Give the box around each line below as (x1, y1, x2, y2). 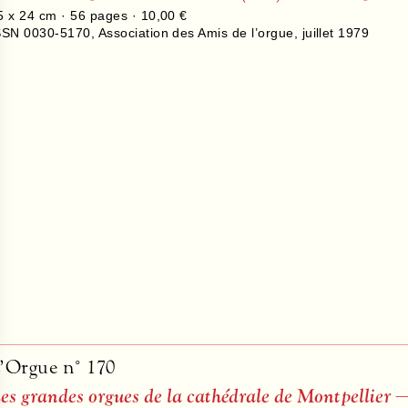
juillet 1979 (301, 25, 370, 40)
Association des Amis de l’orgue (97, 25, 294, 40)
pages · (86, 7, 141, 23)
